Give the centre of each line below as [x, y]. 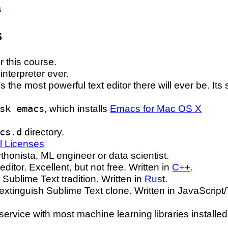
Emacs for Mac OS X [156, 109]
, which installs [77, 109]
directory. [43, 132]
